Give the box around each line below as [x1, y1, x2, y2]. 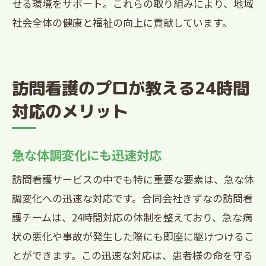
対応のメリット [12, 100, 128, 123]
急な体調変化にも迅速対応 [12, 145, 161, 164]
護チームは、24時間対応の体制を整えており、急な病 [12, 210, 252, 224]
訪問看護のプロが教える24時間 [12, 77, 249, 100]
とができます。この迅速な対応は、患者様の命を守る [12, 248, 253, 262]
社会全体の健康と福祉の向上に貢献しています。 [12, 15, 232, 30]
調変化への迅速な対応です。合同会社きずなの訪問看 [12, 191, 253, 205]
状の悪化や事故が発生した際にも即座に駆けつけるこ [12, 229, 254, 243]
